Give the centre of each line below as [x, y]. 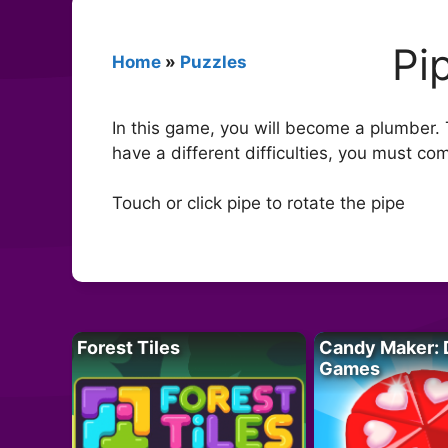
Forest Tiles [128, 347]
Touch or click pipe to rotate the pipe [258, 203]
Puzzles [213, 61]
